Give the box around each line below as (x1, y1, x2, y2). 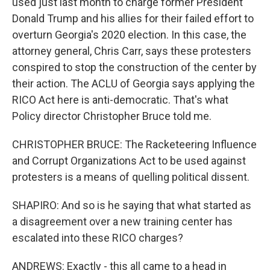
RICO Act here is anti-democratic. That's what (12, 93, 228, 106)
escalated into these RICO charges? (12, 231, 183, 244)
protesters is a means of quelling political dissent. (12, 171, 250, 183)
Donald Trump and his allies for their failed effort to (12, 12, 254, 25)
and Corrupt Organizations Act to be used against (12, 154, 246, 167)
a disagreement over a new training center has (12, 215, 233, 228)
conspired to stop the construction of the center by (12, 61, 257, 74)
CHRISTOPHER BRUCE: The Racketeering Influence (12, 138, 257, 151)
